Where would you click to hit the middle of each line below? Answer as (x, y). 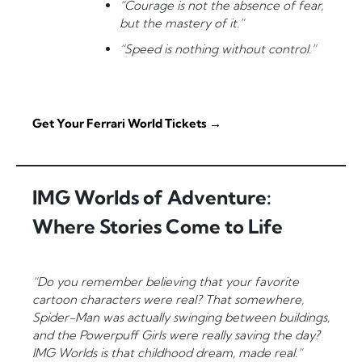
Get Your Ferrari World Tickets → (127, 124)
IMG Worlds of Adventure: (152, 198)
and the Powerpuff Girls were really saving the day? (176, 335)
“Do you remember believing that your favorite (166, 282)
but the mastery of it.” (182, 23)
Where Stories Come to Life (158, 227)
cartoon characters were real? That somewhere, (168, 300)
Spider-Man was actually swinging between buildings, (181, 318)
